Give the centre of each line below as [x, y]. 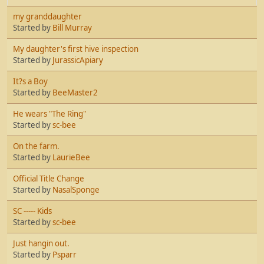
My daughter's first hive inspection [76, 49]
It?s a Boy [30, 81]
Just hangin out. [41, 243]
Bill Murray [72, 27]
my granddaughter [47, 16]
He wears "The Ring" [49, 113]
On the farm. [36, 146]
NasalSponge [76, 189]
